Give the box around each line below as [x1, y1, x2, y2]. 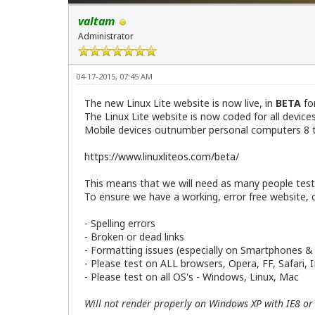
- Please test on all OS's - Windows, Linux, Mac [84, 270, 299, 284]
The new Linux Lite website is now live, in [84, 96, 276, 110]
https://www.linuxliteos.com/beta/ [84, 150, 239, 164]
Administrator [78, 30, 134, 43]
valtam [78, 13, 115, 30]
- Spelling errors [84, 217, 155, 231]
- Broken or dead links [84, 230, 184, 244]
